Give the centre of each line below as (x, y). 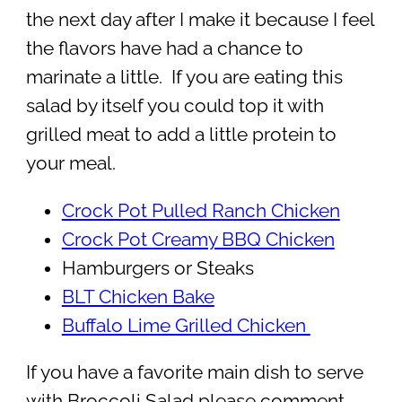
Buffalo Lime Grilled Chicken (186, 325)
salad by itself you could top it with (175, 106)
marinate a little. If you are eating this (184, 78)
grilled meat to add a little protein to (181, 135)
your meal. (70, 164)
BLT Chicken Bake (138, 297)
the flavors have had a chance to (164, 49)
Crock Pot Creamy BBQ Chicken (198, 239)
